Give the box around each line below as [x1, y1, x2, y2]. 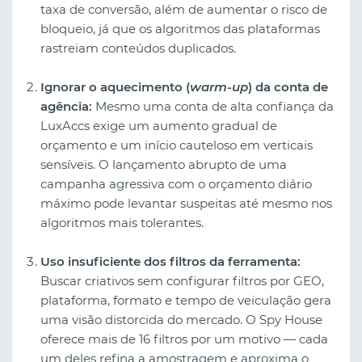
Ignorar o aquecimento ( [40, 78, 190, 95]
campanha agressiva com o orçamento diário [40, 175, 312, 192]
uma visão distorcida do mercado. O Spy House [40, 311, 322, 327]
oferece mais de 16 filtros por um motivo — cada [40, 330, 328, 347]
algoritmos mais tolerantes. [40, 214, 204, 230]
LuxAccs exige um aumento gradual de [40, 117, 277, 133]
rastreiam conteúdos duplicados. [40, 40, 236, 56]
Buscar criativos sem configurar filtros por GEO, [40, 272, 324, 288]
